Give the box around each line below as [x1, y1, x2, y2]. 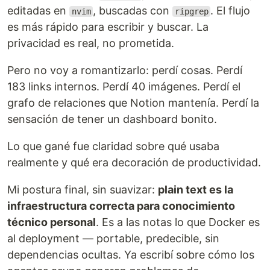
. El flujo [210, 4, 251, 17]
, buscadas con [93, 4, 173, 17]
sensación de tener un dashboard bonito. [7, 113, 217, 125]
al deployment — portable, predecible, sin [7, 232, 219, 245]
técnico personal [7, 216, 96, 228]
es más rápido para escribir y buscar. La [7, 20, 209, 33]
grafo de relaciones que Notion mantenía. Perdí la [7, 96, 259, 109]
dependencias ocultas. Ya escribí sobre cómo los [7, 248, 254, 261]
